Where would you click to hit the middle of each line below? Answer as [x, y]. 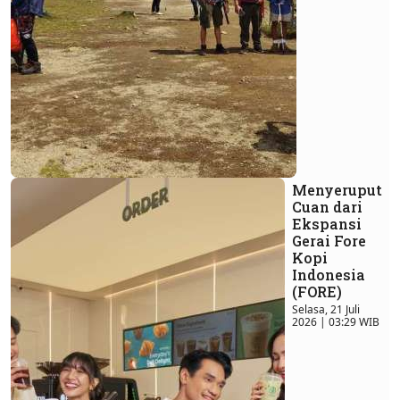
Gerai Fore [329, 241]
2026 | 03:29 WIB [336, 322]
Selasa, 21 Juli [326, 310]
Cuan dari [327, 207]
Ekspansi [327, 224]
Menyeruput [337, 190]
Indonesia [329, 275]
